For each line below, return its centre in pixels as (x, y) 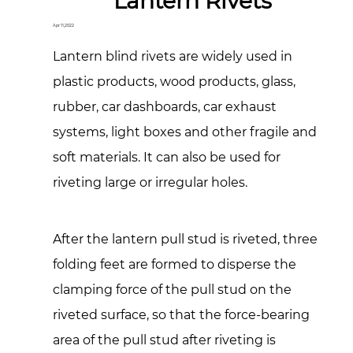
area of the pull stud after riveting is (165, 340)
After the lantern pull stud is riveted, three (186, 239)
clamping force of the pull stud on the (173, 289)
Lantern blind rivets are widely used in (173, 56)
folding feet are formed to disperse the (175, 264)
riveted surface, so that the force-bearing (182, 314)
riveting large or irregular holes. (150, 182)
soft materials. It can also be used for (167, 157)
